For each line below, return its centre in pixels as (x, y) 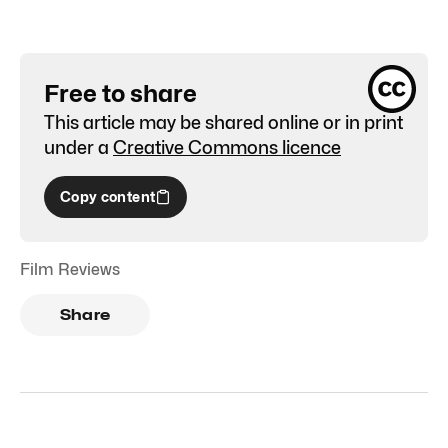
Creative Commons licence (227, 147)
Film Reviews (70, 269)
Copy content (108, 196)
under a (76, 147)
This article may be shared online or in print (223, 122)
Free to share (120, 93)
